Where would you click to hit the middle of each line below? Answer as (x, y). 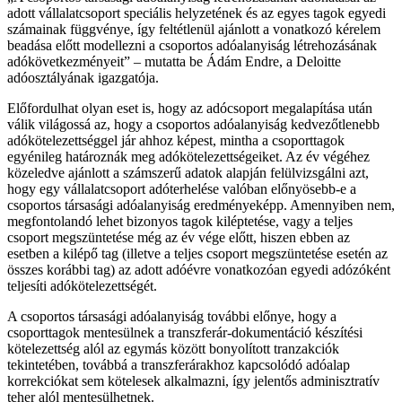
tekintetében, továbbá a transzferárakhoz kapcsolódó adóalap (179, 364)
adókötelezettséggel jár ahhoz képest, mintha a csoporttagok (176, 140)
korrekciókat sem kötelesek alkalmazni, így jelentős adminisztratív (193, 380)
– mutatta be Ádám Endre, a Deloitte (236, 61)
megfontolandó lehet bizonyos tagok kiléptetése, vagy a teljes (180, 221)
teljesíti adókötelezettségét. (82, 285)
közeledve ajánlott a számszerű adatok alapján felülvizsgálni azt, (188, 172)
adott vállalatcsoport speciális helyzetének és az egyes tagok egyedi (197, 13)
